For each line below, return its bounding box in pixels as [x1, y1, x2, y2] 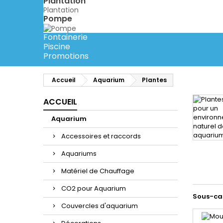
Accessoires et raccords [61, 131, 141, 141]
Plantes [142, 76, 167, 85]
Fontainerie [43, 31, 88, 43]
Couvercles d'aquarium [61, 201, 138, 211]
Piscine [43, 41, 70, 53]
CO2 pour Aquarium [61, 184, 126, 194]
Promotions [43, 50, 89, 62]
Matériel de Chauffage [61, 166, 134, 176]
